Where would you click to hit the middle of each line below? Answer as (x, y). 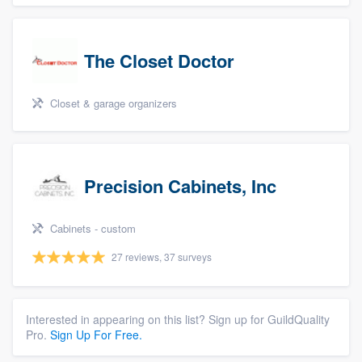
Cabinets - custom (91, 228)
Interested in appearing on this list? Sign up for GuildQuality (178, 319)
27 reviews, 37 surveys (162, 257)
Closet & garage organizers (112, 103)
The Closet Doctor (159, 61)
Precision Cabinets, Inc (180, 186)
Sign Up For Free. (96, 335)
